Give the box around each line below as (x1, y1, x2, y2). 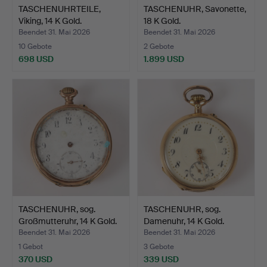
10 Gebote (18, 41, 52, 51)
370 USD (18, 253, 52, 265)
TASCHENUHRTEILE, (18, 3, 101, 14)
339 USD (144, 253, 179, 265)
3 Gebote (144, 241, 174, 252)
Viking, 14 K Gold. (18, 15, 82, 26)
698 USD (18, 53, 54, 64)
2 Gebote (144, 41, 174, 51)
